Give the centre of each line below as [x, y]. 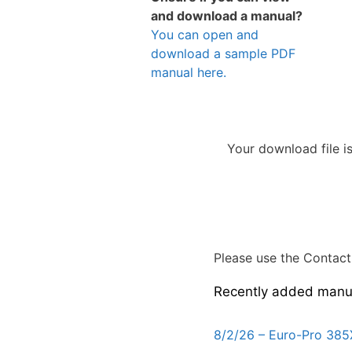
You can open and [205, 35]
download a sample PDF [223, 53]
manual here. [189, 72]
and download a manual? [227, 16]
